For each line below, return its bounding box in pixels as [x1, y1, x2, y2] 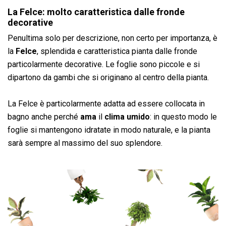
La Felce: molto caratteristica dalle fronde [8, 6, 185, 17]
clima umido [102, 111, 150, 122]
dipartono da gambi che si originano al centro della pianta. [8, 72, 209, 82]
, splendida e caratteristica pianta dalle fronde [37, 46, 197, 56]
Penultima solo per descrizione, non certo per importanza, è [8, 33, 217, 43]
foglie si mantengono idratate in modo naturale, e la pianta [8, 125, 210, 135]
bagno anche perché [8, 111, 80, 122]
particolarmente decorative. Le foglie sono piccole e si [8, 59, 200, 69]
